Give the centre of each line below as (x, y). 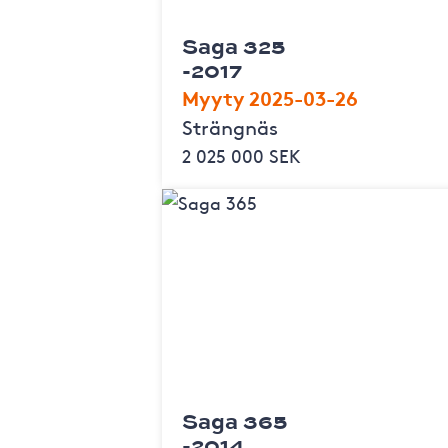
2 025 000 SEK (241, 155)
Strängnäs (230, 126)
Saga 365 (234, 420)
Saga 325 (233, 45)
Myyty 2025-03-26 (270, 96)
